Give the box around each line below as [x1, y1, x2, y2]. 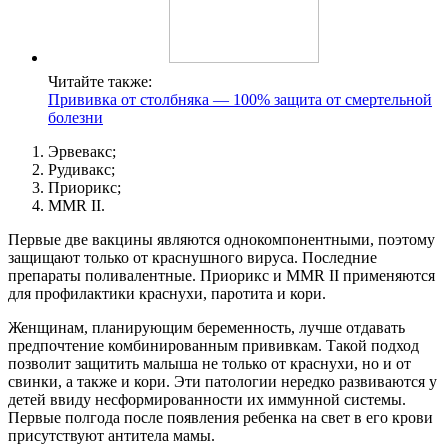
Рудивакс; [48, 161, 115, 179]
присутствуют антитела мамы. [8, 427, 215, 445]
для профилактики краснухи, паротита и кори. [8, 285, 326, 303]
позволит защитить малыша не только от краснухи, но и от [8, 355, 411, 373]
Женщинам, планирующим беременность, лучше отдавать [8, 319, 405, 337]
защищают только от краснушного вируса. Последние [8, 249, 377, 267]
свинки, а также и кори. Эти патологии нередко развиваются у [8, 373, 437, 391]
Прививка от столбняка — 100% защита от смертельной [48, 91, 432, 109]
